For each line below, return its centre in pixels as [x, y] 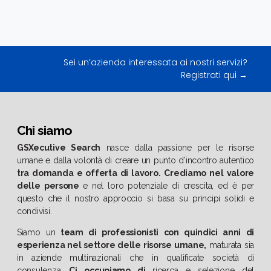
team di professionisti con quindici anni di [155, 233]
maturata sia [230, 245]
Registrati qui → [214, 75]
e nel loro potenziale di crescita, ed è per [168, 186]
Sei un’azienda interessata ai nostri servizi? [155, 63]
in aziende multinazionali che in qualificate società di [135, 258]
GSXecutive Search [59, 148]
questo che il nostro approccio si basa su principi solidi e [135, 199]
